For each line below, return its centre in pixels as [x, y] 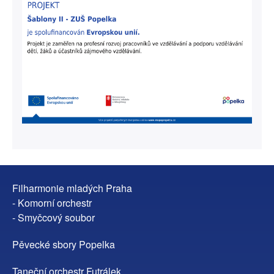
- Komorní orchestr [52, 203]
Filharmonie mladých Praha [72, 188]
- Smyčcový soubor [54, 218]
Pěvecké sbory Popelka [64, 245]
